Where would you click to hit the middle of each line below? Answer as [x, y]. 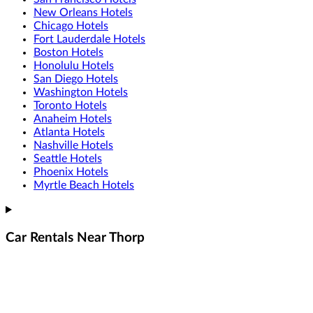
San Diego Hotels [76, 79]
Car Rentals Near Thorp [75, 238]
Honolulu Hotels [74, 66]
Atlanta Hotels [69, 132]
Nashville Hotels [73, 146]
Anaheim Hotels [73, 119]
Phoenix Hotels [71, 172]
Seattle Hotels [68, 159]
